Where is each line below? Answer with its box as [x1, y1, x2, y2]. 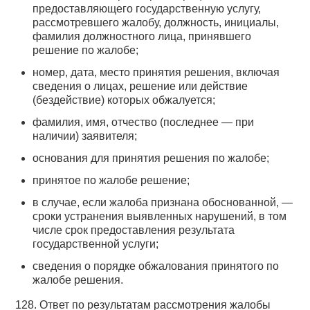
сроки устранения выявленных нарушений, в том [33, 210, 287, 223]
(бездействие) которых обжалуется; [33, 94, 216, 107]
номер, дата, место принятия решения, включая [33, 66, 280, 79]
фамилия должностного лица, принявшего [33, 30, 252, 43]
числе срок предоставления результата [33, 224, 235, 237]
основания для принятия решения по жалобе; [33, 152, 270, 165]
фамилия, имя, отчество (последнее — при [33, 116, 255, 129]
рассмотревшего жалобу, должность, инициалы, [33, 17, 280, 29]
